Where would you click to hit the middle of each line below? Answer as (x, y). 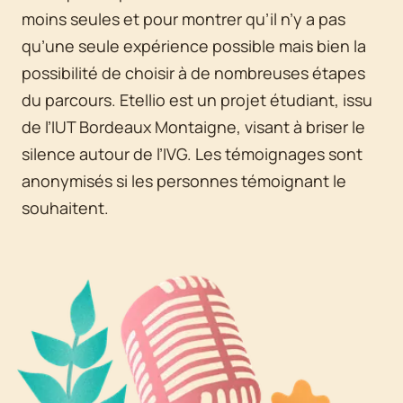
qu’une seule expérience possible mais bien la (194, 46)
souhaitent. (65, 208)
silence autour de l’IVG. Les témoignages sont (192, 154)
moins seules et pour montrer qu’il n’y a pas (184, 19)
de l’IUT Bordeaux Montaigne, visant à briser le (193, 127)
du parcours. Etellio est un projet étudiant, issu (197, 100)
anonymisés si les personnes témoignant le (184, 181)
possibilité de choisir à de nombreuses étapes (193, 73)
